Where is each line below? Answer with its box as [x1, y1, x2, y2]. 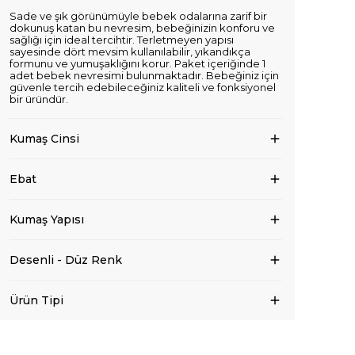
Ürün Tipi [10, 293, 63, 308]
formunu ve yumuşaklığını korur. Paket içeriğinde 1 [10, 57, 265, 71]
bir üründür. [10, 93, 68, 106]
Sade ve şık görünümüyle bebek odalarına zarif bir [10, 10, 267, 23]
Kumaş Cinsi [10, 132, 79, 147]
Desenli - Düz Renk [10, 253, 122, 268]
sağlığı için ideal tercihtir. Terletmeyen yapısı [10, 33, 234, 47]
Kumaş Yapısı [10, 212, 84, 227]
